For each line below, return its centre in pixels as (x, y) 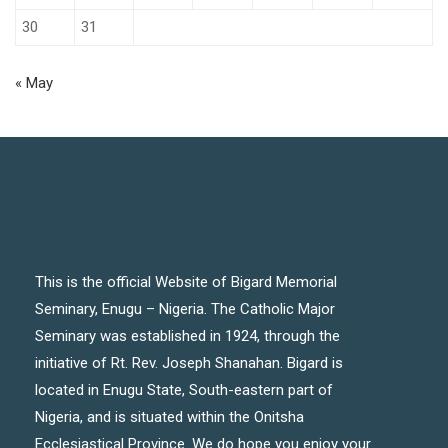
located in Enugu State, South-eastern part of (184, 390)
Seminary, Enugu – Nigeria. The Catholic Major (185, 309)
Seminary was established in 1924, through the (187, 336)
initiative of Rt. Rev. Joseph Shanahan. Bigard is (189, 363)
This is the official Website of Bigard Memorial (186, 282)
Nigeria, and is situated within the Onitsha (169, 417)
